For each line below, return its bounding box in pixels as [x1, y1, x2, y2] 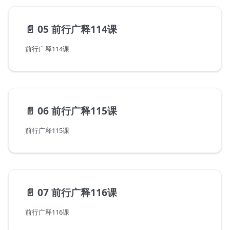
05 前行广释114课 [37, 22, 117, 36]
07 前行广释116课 [37, 185, 117, 200]
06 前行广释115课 [37, 104, 117, 118]
